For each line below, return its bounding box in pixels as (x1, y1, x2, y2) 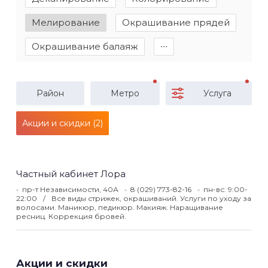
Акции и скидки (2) (22, 118, 103, 129)
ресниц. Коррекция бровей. (16, 212, 126, 221)
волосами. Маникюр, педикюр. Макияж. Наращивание (16, 203, 223, 212)
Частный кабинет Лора (16, 168, 126, 179)
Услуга (203, 88, 232, 99)
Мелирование (32, 17, 100, 28)
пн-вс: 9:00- (203, 185, 248, 194)
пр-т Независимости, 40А (22, 185, 118, 194)
